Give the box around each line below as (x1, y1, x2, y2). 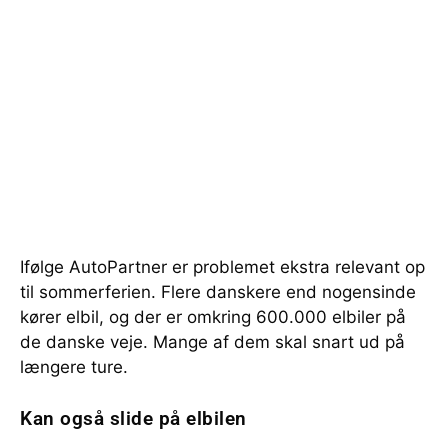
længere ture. (20, 356, 128, 377)
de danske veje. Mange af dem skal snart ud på (20, 331, 405, 352)
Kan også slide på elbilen (20, 406, 247, 430)
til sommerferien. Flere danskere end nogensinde (20, 281, 416, 302)
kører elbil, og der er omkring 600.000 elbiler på (20, 306, 406, 327)
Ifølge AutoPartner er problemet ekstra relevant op (20, 256, 425, 277)
